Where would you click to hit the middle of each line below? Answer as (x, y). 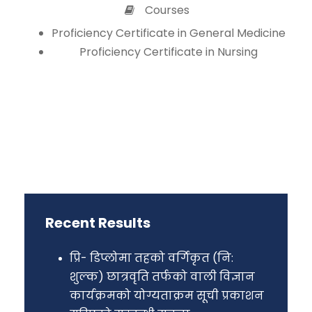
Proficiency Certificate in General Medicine (168, 33)
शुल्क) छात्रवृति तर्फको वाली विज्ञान (162, 277)
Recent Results (98, 223)
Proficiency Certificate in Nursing (168, 52)
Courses (167, 10)
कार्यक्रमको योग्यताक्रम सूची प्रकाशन (167, 296)
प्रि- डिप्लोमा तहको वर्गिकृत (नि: (151, 258)
